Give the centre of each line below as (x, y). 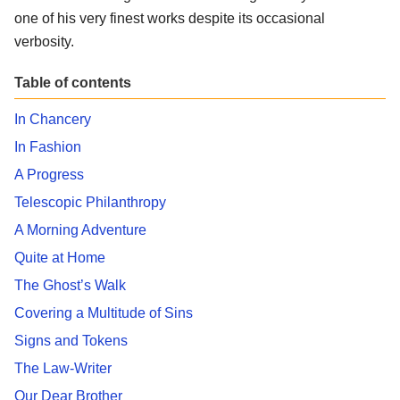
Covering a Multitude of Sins (104, 312)
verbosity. (44, 41)
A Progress (49, 174)
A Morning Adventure (80, 229)
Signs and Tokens (71, 340)
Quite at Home (60, 257)
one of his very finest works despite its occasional (170, 18)
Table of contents (73, 82)
